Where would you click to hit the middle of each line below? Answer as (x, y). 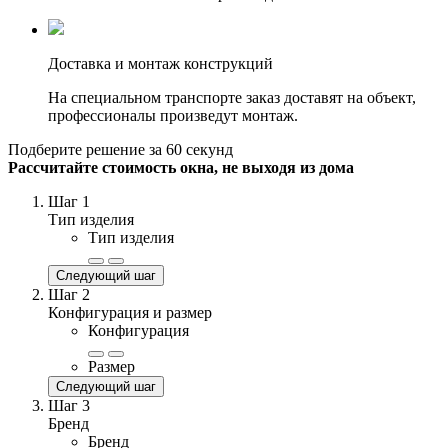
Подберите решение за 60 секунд (120, 149)
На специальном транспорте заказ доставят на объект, (232, 97)
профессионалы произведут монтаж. (173, 115)
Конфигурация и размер (130, 312)
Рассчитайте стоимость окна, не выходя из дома (181, 167)
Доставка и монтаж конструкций (160, 63)
